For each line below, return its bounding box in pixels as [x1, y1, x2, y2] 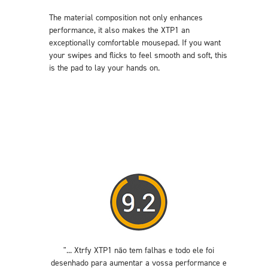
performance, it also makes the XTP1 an [49, 25, 190, 36]
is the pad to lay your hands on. [49, 62, 160, 74]
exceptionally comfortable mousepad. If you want [49, 37, 221, 48]
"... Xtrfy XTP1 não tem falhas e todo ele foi [63, 245, 214, 256]
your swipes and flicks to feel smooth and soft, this [49, 50, 227, 61]
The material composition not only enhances [49, 12, 203, 23]
